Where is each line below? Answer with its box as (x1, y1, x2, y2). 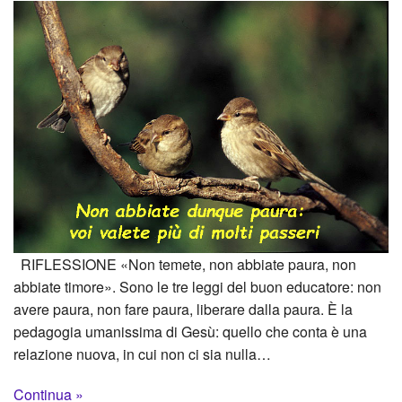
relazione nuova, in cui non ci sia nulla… (13, 343, 271, 364)
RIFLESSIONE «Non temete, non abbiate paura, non (13, 253, 356, 275)
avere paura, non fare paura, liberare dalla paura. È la (13, 298, 353, 319)
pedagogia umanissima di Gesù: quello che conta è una (13, 320, 367, 342)
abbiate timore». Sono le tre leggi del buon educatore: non (13, 275, 381, 297)
